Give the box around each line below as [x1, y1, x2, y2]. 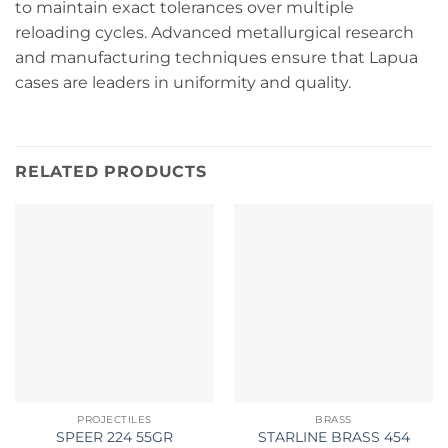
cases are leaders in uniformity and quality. [15, 73, 351, 93]
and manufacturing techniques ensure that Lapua [15, 48, 418, 68]
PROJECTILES [77, 413, 152, 427]
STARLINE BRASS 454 [257, 428, 410, 445]
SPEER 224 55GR [56, 428, 173, 445]
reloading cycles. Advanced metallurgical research [15, 23, 414, 43]
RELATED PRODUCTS [15, 162, 207, 182]
